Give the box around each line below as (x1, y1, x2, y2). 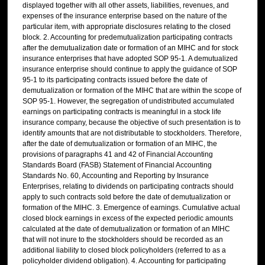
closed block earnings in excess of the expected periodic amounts (22, 214, 233, 223)
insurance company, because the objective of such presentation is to (22, 118, 241, 127)
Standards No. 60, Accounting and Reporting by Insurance (22, 172, 209, 180)
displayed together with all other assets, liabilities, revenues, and (22, 1, 229, 10)
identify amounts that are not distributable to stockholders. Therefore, (22, 129, 241, 138)
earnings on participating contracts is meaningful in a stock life (22, 108, 221, 117)
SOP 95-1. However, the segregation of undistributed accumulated (22, 97, 234, 106)
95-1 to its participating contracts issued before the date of (22, 76, 207, 85)
